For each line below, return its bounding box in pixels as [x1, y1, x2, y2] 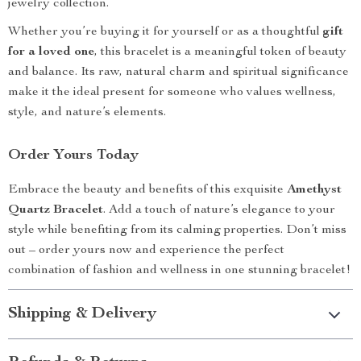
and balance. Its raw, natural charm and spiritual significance [8, 66, 349, 79]
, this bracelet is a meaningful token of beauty [94, 46, 346, 59]
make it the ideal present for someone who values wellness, [8, 86, 336, 99]
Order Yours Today [8, 148, 139, 163]
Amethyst [287, 184, 342, 197]
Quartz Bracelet [8, 204, 103, 217]
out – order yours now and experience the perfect [8, 244, 284, 257]
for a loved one [8, 46, 94, 59]
